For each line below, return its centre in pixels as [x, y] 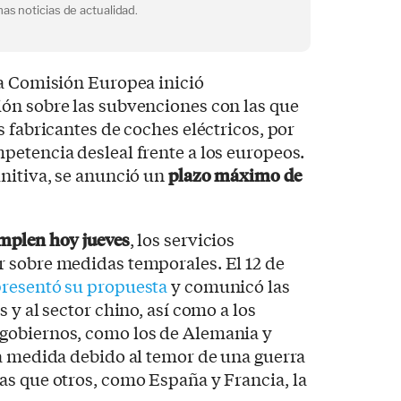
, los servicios [182, 239]
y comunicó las [229, 286]
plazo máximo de [235, 175]
